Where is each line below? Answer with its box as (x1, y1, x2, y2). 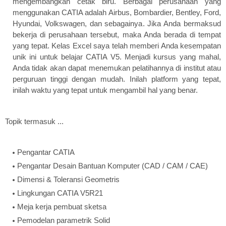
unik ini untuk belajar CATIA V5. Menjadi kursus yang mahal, (13, 52, 221, 62)
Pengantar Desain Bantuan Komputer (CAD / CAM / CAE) (17, 161, 208, 171)
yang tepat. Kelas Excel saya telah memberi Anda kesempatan (13, 41, 221, 50)
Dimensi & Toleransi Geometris (17, 175, 120, 184)
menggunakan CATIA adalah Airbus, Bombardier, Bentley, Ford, (13, 8, 221, 17)
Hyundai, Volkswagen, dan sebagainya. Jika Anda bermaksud (13, 19, 221, 28)
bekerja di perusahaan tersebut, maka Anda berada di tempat (13, 30, 221, 39)
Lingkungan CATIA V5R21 (17, 189, 103, 198)
